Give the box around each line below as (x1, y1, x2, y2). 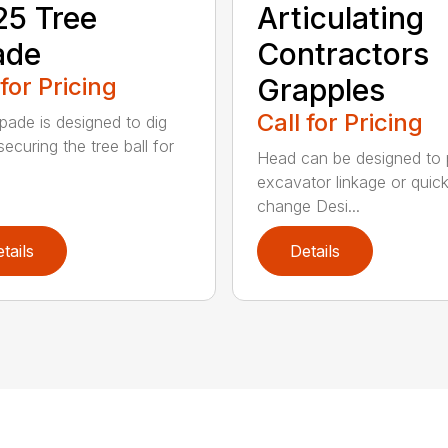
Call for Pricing (256, 108, 423, 138)
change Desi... (256, 196, 360, 217)
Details (289, 241, 340, 262)
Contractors (256, 36, 429, 73)
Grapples (256, 72, 385, 109)
